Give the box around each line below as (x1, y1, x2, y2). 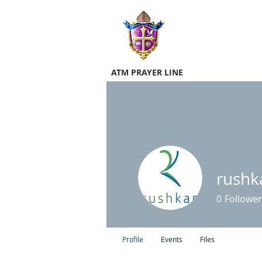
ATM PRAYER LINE (111, 67, 183, 78)
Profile (122, 235, 143, 244)
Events (161, 235, 182, 244)
